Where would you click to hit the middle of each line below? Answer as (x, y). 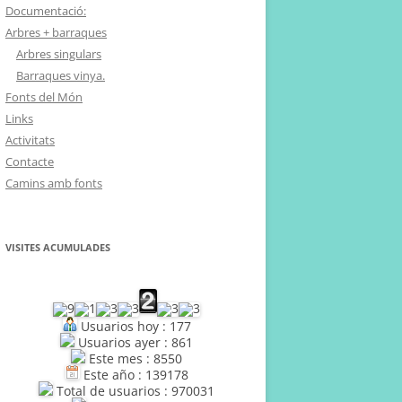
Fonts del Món (44, 97)
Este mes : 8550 (134, 358)
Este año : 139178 (134, 375)
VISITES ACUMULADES (58, 247)
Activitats (30, 140)
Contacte (30, 162)
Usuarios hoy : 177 (134, 326)
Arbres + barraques (56, 32)
